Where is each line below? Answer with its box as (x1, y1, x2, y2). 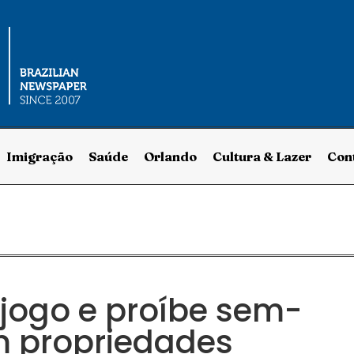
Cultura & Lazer (212, 148, 311, 164)
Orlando (143, 148, 197, 164)
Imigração (6, 148, 73, 164)
